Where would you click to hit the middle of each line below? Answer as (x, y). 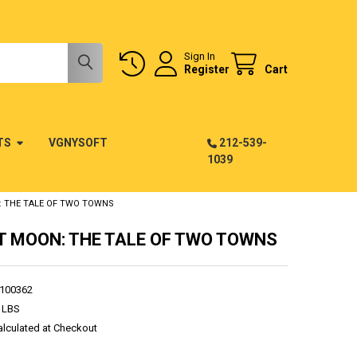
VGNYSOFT (78, 142)
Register (207, 69)
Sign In (200, 56)
